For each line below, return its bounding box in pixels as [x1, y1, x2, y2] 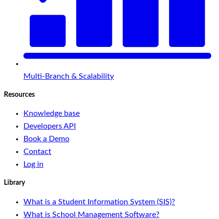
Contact [23, 148, 51, 156]
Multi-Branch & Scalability [23, 72, 114, 80]
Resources [4, 91, 35, 98]
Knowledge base [23, 109, 80, 118]
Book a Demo [23, 135, 69, 143]
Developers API [23, 122, 76, 131]
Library [4, 179, 25, 187]
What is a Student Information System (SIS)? [23, 197, 175, 206]
